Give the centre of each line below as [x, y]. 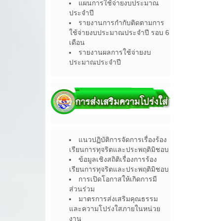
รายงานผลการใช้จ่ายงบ [115, 53]
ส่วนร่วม [82, 189]
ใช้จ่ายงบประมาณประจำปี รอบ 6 [119, 33]
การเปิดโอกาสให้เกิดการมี [118, 179]
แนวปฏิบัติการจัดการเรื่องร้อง [123, 139]
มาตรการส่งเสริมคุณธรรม [118, 199]
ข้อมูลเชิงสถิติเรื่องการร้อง [118, 159]
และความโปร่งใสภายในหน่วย [115, 208]
